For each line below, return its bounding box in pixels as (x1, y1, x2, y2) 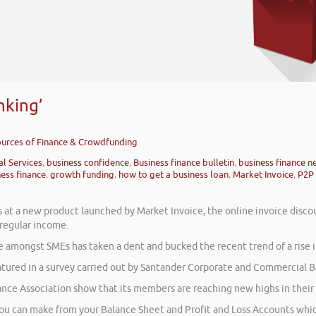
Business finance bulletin (133, 157, 234, 169)
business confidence (47, 157, 129, 169)
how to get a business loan (119, 169, 229, 181)
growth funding (50, 169, 114, 181)
